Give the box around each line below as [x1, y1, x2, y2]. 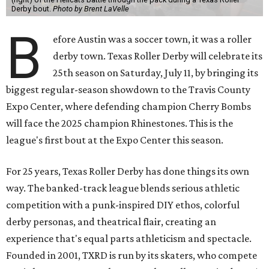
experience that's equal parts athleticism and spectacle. [6, 232, 252, 245]
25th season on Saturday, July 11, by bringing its [53, 67, 259, 79]
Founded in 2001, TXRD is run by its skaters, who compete [6, 249, 257, 262]
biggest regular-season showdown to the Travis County [6, 83, 250, 96]
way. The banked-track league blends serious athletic [6, 182, 240, 195]
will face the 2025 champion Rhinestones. [6, 117, 187, 130]
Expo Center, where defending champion [6, 100, 189, 113]
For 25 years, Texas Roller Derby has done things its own [6, 165, 249, 178]
